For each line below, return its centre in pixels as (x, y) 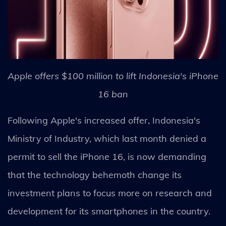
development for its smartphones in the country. (110, 211)
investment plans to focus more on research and (110, 193)
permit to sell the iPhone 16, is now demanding (107, 157)
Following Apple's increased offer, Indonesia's (104, 120)
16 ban (113, 94)
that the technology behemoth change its (95, 175)
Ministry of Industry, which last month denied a (107, 138)
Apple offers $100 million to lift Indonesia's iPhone (113, 76)
